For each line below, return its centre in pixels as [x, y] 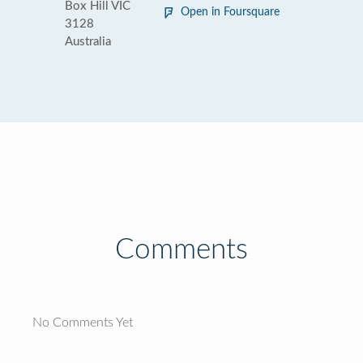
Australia [88, 42]
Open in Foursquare [230, 12]
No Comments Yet [83, 322]
